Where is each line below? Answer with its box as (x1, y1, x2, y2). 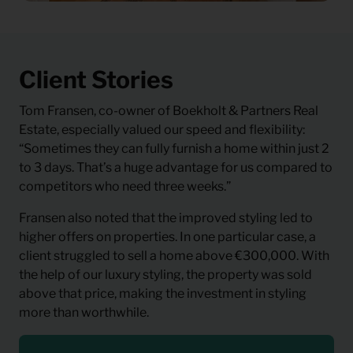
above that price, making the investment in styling (19, 285, 307, 301)
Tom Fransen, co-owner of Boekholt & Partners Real (19, 102, 318, 118)
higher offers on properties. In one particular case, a (19, 229, 316, 244)
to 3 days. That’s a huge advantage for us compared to (19, 159, 333, 175)
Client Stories (19, 65, 173, 95)
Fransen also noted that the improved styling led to (19, 210, 313, 225)
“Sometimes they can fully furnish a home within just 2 (19, 140, 329, 156)
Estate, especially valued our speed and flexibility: (19, 121, 305, 137)
